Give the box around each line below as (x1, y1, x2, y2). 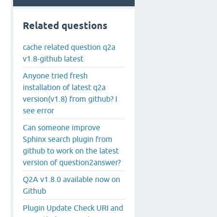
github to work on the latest (23, 146, 119, 155)
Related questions (23, 20, 108, 31)
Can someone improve (23, 123, 100, 132)
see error (23, 106, 54, 115)
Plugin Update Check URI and (23, 203, 123, 212)
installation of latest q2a (23, 82, 106, 92)
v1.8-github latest (23, 54, 83, 63)
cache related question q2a (23, 42, 115, 51)
